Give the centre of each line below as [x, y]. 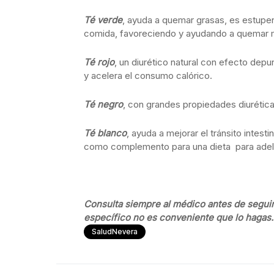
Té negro [103, 104]
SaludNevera [115, 231]
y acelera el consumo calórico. [148, 76]
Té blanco [105, 133]
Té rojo [99, 62]
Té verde [103, 20]
